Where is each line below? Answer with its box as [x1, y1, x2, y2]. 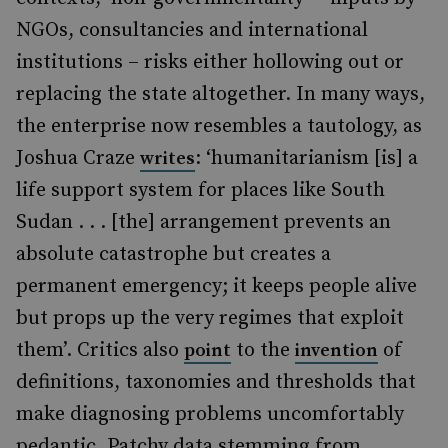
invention [295, 339, 378, 362]
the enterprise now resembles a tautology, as [16, 114, 422, 139]
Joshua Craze [16, 146, 140, 171]
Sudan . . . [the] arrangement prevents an [16, 210, 391, 235]
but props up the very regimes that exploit [16, 306, 404, 331]
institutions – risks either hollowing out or [16, 50, 404, 75]
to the [231, 338, 295, 363]
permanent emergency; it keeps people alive [16, 274, 417, 299]
